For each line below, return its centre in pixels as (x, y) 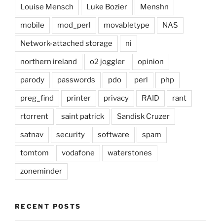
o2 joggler (107, 62)
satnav (32, 135)
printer (79, 98)
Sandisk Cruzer (143, 117)
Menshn (154, 7)
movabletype (127, 25)
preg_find (37, 98)
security (71, 135)
